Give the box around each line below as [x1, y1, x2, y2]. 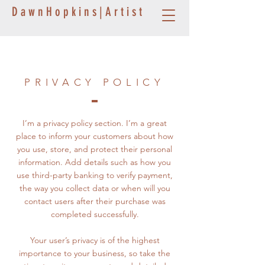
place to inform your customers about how [16, 131, 173, 141]
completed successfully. [50, 209, 139, 219]
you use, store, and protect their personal [17, 144, 172, 154]
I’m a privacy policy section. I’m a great [22, 118, 167, 128]
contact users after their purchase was [24, 196, 166, 206]
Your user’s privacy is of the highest [30, 235, 160, 245]
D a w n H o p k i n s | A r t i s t [12, 4, 142, 19]
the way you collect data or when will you [19, 183, 170, 193]
